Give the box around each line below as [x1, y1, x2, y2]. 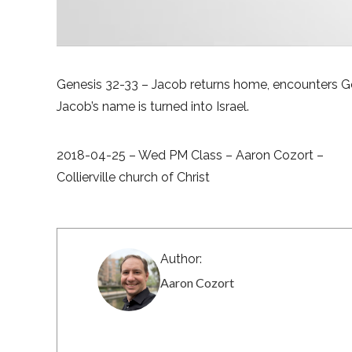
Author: [160, 251, 203, 266]
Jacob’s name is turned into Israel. [57, 98, 249, 114]
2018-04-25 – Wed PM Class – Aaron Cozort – [57, 147, 324, 163]
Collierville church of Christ [57, 169, 210, 185]
